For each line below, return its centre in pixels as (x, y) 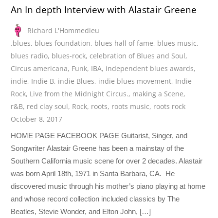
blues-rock (69, 55)
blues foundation (63, 43)
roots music (131, 106)
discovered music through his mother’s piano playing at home (108, 186)
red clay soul (48, 106)
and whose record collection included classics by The (95, 199)
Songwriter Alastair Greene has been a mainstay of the (98, 148)
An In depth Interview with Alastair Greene (104, 10)
